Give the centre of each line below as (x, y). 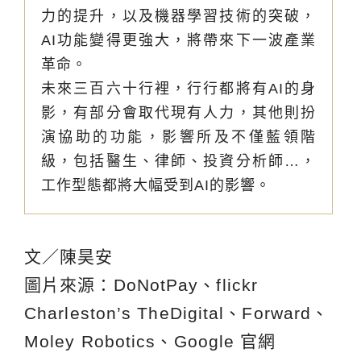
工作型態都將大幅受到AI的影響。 (156, 185)
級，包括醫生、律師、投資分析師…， (178, 161)
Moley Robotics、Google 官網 (150, 341)
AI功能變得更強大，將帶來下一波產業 (178, 40)
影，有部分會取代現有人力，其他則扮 (178, 112)
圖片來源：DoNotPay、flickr (141, 284)
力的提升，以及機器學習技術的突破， (178, 16)
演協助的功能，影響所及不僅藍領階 (178, 137)
